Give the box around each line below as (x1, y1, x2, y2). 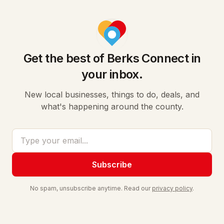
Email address (11, 129, 63, 139)
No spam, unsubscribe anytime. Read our (30, 184, 150, 192)
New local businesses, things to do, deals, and (24, 89, 199, 99)
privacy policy (152, 184, 192, 192)
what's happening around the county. (40, 101, 183, 111)
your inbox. (81, 67, 143, 81)
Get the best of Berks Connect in (23, 51, 201, 65)
